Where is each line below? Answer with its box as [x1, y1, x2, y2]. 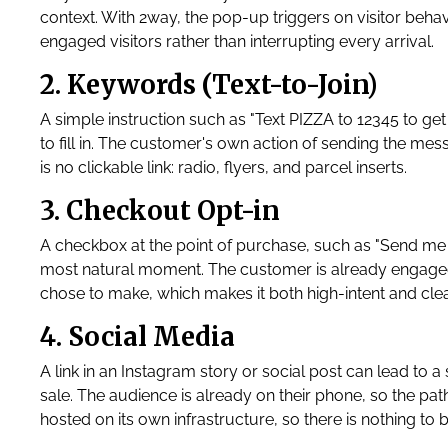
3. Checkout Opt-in [40, 195, 280, 227]
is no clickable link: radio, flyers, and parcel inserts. [40, 158, 407, 177]
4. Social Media [40, 321, 235, 353]
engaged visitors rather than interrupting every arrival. [40, 32, 434, 51]
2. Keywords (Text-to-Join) [40, 69, 377, 101]
